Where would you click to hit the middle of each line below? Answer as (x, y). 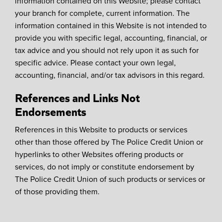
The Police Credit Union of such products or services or (110, 179)
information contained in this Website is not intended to (111, 25)
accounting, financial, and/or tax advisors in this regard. (110, 75)
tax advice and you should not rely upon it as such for (107, 50)
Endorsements (51, 111)
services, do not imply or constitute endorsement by (105, 167)
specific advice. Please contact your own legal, (95, 62)
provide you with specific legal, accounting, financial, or (111, 37)
